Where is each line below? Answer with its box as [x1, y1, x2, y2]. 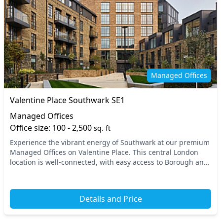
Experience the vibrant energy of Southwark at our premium [10, 138, 210, 147]
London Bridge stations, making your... [10, 167, 137, 177]
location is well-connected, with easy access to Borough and [10, 157, 208, 167]
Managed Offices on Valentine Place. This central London [10, 147, 198, 157]
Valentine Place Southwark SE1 [10, 95, 125, 106]
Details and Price [79, 193, 142, 204]
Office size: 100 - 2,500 [10, 122, 94, 133]
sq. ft [94, 123, 110, 133]
